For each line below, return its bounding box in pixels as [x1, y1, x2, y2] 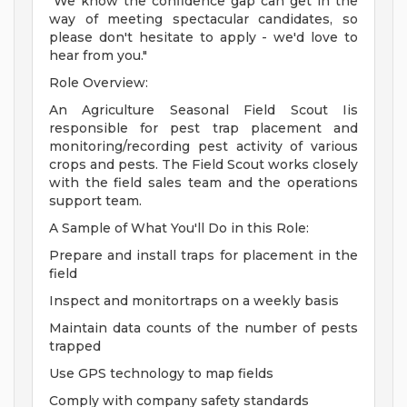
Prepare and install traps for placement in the [49, 247, 358, 264]
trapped [49, 338, 101, 355]
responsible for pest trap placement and [49, 120, 358, 137]
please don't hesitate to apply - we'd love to [49, 29, 358, 46]
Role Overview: [49, 74, 148, 92]
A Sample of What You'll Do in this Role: [49, 220, 309, 237]
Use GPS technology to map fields [49, 365, 273, 382]
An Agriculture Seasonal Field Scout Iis [49, 102, 358, 119]
